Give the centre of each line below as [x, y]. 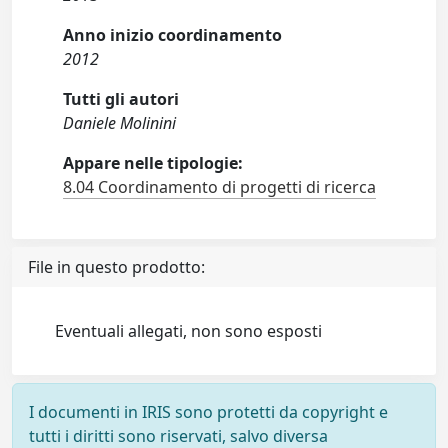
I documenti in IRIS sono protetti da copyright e [208, 412]
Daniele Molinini [120, 123]
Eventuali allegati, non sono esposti [189, 331]
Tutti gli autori [121, 99]
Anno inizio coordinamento [173, 35]
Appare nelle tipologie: [153, 163]
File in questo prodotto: [116, 267]
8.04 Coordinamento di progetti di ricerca [220, 187]
